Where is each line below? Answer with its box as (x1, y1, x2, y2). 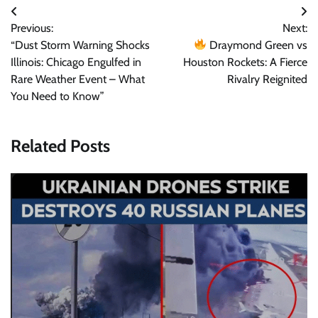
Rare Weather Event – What (11, 72, 145, 86)
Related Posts (11, 135, 110, 156)
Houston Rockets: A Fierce (183, 55, 307, 69)
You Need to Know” (11, 89, 104, 103)
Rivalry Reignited (227, 72, 307, 86)
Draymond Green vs (207, 38, 307, 52)
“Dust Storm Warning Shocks (11, 38, 150, 52)
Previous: (11, 21, 53, 35)
